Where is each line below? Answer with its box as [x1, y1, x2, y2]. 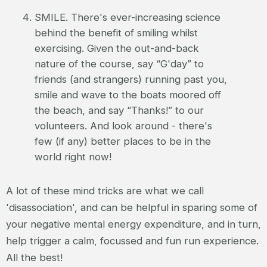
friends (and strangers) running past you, [34, 73, 227, 85]
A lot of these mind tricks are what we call [6, 184, 204, 197]
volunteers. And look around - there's [34, 119, 212, 132]
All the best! [6, 251, 63, 263]
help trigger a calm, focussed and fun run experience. [6, 234, 259, 247]
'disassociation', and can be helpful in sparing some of [6, 201, 257, 213]
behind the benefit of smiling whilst [34, 26, 198, 39]
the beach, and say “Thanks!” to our [34, 104, 204, 116]
